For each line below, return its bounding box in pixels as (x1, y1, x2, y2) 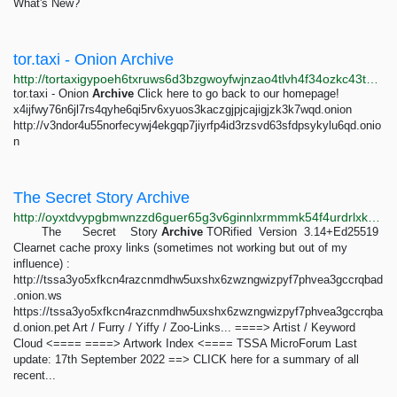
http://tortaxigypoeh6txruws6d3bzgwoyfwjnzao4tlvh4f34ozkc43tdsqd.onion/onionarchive (366, 72, 378, 86)
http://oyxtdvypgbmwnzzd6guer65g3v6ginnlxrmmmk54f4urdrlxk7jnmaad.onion (368, 210, 380, 224)
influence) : (13, 257, 70, 270)
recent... (13, 369, 56, 382)
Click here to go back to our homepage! (134, 87, 339, 100)
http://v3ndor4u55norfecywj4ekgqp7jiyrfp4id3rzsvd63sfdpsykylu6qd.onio (13, 119, 381, 132)
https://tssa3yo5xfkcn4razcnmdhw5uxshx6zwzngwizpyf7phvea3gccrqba (13, 305, 383, 318)
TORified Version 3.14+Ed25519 (203, 225, 378, 238)
